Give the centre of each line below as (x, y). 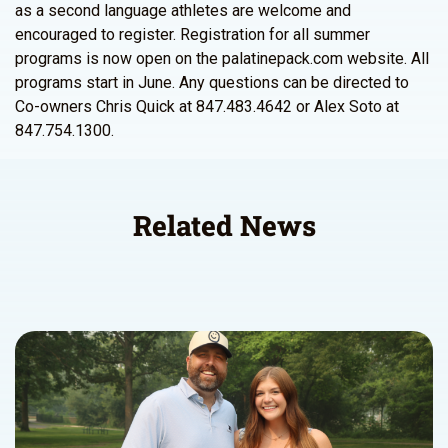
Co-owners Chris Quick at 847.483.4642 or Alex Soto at (207, 106)
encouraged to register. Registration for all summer (192, 34)
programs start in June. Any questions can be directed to (212, 82)
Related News (224, 225)
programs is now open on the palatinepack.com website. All (222, 58)
